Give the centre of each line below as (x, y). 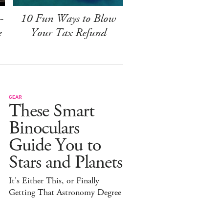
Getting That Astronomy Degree (65, 192)
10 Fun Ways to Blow (68, 18)
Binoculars (44, 128)
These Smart (52, 111)
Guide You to (55, 145)
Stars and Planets (66, 162)
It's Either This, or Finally (54, 181)
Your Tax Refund (68, 33)
